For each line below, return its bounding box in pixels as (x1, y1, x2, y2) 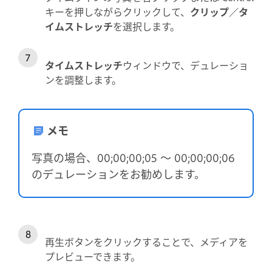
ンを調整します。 (45, 72, 121, 87)
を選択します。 (113, 18, 180, 33)
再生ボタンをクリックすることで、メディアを (45, 234, 248, 249)
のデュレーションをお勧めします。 (32, 165, 205, 182)
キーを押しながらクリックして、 (45, 4, 190, 19)
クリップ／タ (190, 4, 248, 19)
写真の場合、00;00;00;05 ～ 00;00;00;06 (32, 148, 235, 166)
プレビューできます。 (45, 248, 140, 263)
